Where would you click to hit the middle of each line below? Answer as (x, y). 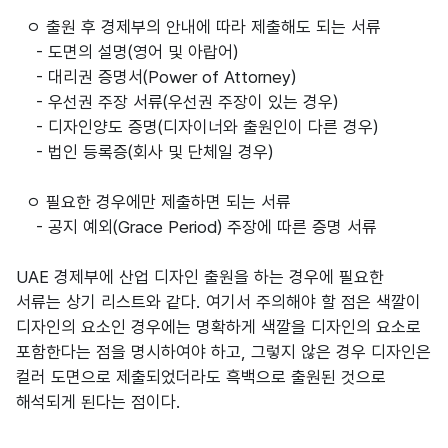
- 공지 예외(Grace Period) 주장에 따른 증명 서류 (196, 227)
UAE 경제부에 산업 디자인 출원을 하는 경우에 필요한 (200, 277)
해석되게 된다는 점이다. (98, 402)
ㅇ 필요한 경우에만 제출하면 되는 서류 (153, 202)
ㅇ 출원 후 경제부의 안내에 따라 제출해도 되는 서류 (198, 27)
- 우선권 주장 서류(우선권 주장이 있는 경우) (177, 102)
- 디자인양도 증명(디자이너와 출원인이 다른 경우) (197, 127)
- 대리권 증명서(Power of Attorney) (156, 77)
